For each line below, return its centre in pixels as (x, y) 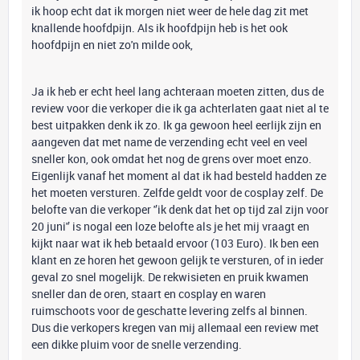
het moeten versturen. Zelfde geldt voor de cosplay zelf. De (177, 192)
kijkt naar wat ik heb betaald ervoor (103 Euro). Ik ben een (175, 243)
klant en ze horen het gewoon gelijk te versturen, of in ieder (178, 260)
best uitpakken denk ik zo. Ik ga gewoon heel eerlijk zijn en (176, 125)
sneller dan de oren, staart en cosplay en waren (149, 294)
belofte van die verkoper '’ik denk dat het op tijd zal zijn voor (180, 209)
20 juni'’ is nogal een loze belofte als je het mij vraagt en (170, 226)
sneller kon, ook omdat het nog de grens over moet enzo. (172, 159)
